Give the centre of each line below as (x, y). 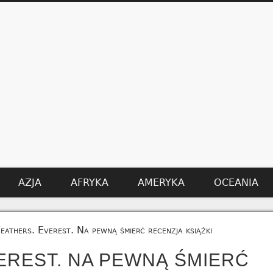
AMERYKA (161, 183)
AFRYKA (90, 183)
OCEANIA (236, 183)
